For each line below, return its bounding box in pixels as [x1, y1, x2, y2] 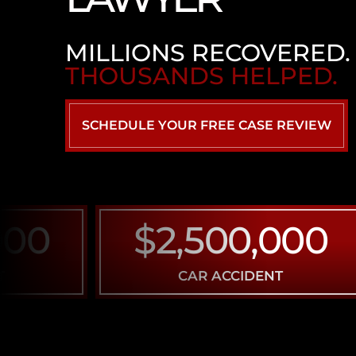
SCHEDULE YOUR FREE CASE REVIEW [82, 117, 332, 133]
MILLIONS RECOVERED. [65, 37, 351, 67]
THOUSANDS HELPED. [65, 60, 339, 90]
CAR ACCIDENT [135, 266, 241, 284]
